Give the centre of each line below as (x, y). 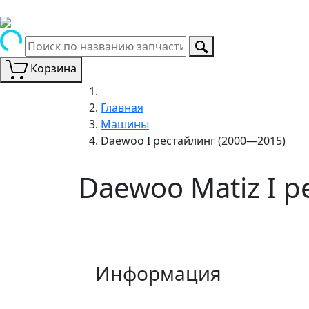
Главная (122, 107)
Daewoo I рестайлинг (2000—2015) (193, 140)
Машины (125, 124)
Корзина (53, 68)
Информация (158, 273)
